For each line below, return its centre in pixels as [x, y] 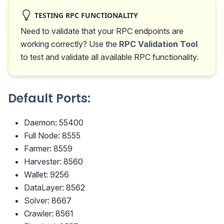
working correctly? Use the [70, 44]
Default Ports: [49, 98]
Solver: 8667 [48, 200]
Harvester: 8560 [53, 161]
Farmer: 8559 [48, 148]
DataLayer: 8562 [54, 187]
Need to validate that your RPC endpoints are [102, 31]
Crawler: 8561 [49, 213]
